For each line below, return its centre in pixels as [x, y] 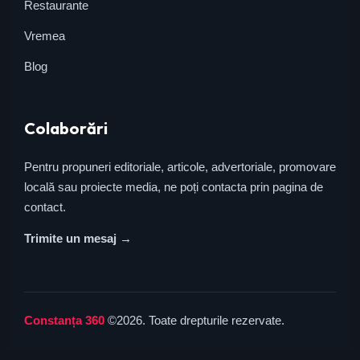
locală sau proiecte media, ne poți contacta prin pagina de [174, 187]
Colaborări [66, 129]
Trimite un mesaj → [78, 239]
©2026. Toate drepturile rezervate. [194, 321]
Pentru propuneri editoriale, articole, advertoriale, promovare [180, 167]
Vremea [45, 36]
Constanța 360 [64, 321]
